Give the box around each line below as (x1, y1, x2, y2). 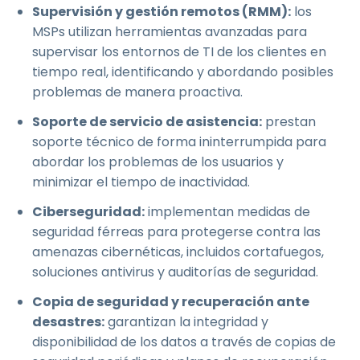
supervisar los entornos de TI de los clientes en (32, 43, 326, 61)
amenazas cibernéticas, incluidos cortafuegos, (32, 243, 324, 261)
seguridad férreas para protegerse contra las (32, 223, 321, 241)
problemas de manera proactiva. (32, 83, 243, 101)
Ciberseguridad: (32, 202, 145, 221)
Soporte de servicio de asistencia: (32, 112, 262, 131)
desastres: (32, 313, 104, 331)
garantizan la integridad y (104, 313, 268, 331)
